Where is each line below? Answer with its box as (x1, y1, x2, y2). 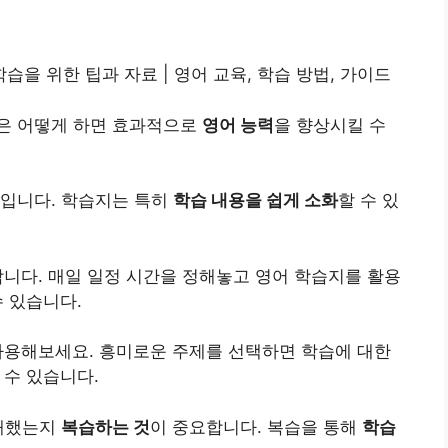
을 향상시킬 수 (274, 114, 386, 135)
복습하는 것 (61, 416, 150, 437)
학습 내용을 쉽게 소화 (173, 190, 338, 211)
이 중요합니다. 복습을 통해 (150, 416, 362, 437)
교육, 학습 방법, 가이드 (208, 64, 391, 85)
